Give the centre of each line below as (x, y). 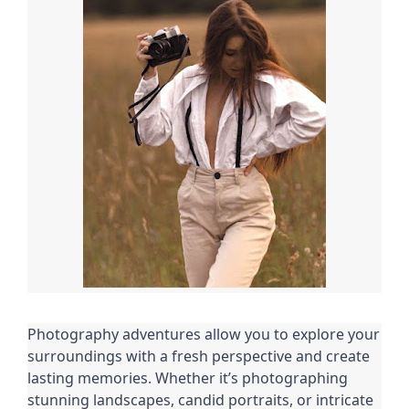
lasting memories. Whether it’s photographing (188, 378)
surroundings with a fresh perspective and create (199, 356)
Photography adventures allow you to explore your (204, 334)
